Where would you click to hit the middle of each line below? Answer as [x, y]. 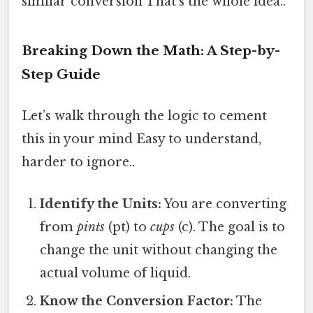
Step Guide [61, 75]
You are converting [224, 204]
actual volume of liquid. [116, 273]
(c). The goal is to [230, 227]
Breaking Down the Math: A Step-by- [151, 51]
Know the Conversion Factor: [137, 301]
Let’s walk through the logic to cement [144, 116]
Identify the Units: [101, 204]
